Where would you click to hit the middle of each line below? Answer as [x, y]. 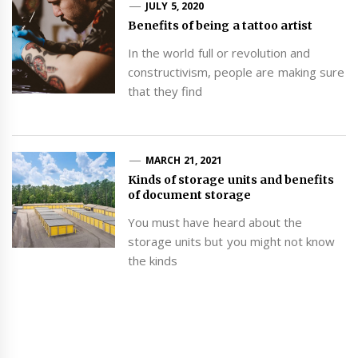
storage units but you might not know [231, 241]
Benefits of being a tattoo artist [220, 26]
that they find [165, 91]
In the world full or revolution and [219, 53]
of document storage [189, 195]
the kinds [152, 260]
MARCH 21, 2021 [184, 160]
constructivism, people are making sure [236, 72]
